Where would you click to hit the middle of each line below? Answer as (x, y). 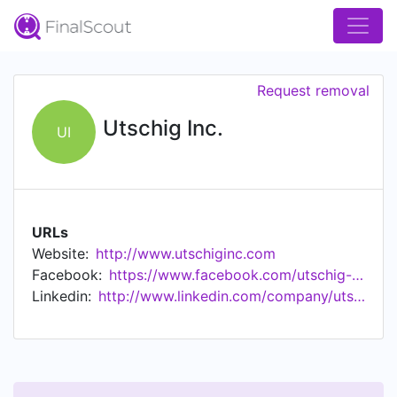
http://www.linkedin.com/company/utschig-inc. (359, 296)
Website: (60, 253)
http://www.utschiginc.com (186, 253)
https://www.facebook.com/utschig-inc (358, 275)
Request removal (313, 90)
